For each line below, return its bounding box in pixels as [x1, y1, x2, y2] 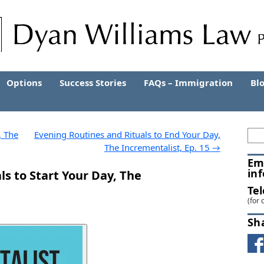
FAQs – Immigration [144, 76, 233, 88]
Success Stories [60, 76, 126, 88]
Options [6, 76, 42, 88]
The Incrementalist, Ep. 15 [104, 141, 212, 153]
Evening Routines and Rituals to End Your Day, [34, 128, 220, 140]
